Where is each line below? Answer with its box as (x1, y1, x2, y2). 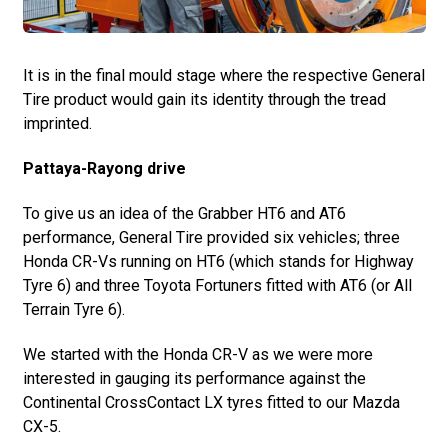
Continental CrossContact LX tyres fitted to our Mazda (22, 393, 400, 413)
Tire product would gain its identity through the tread (22, 90, 386, 110)
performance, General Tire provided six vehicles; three (22, 228, 400, 248)
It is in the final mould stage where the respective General (22, 66, 425, 86)
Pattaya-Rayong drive (22, 159, 186, 179)
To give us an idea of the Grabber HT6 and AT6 (22, 204, 346, 224)
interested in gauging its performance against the (22, 369, 366, 389)
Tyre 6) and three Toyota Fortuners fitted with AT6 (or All (22, 276, 412, 296)
